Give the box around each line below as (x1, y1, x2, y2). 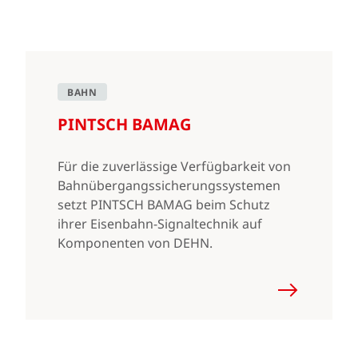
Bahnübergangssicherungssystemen (58, 177, 280, 194)
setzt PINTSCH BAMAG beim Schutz (58, 196, 270, 213)
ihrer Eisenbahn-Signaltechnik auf (58, 215, 262, 233)
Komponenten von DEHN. (58, 234, 213, 252)
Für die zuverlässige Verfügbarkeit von (58, 157, 291, 175)
